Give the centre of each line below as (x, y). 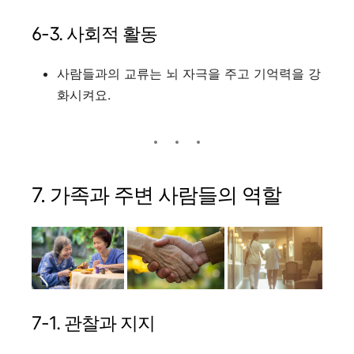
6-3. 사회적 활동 (94, 34)
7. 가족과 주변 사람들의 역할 (156, 194)
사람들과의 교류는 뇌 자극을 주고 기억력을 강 (189, 73)
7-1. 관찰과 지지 (93, 323)
